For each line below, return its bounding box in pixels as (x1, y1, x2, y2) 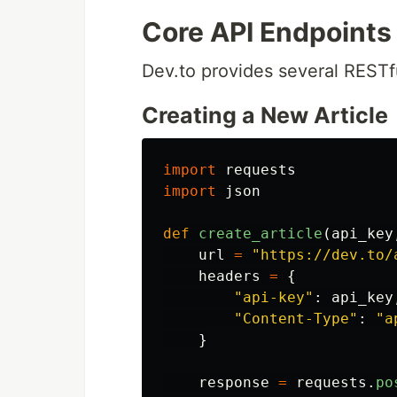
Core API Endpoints (142, 16, 392, 48)
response (198, 374, 269, 391)
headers (198, 268, 261, 284)
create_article (198, 225, 323, 242)
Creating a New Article (142, 102, 388, 128)
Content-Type (243, 310, 349, 327)
